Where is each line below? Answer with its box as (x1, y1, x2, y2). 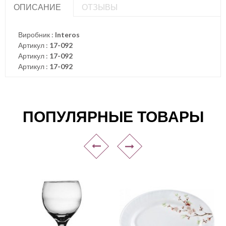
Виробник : (18, 30, 55, 39)
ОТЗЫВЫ (82, 2, 118, 12)
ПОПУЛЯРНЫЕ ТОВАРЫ (22, 107, 204, 126)
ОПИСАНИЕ (14, 2, 61, 12)
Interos (55, 30, 80, 39)
